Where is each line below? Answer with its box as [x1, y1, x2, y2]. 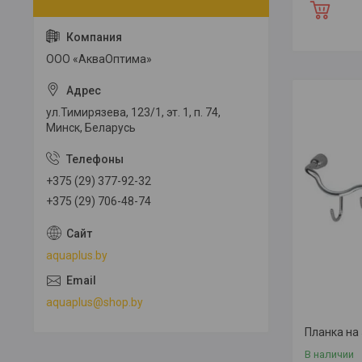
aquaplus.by [46, 248, 107, 262]
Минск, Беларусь [46, 121, 136, 134]
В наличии [305, 347, 354, 360]
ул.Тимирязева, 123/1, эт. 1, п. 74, [46, 106, 221, 119]
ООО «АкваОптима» [46, 53, 152, 65]
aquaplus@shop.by [46, 295, 143, 309]
